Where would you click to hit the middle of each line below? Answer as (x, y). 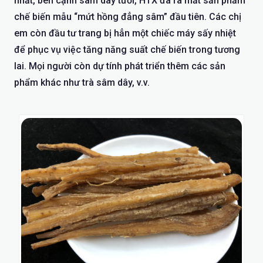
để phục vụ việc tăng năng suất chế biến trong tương (127, 49)
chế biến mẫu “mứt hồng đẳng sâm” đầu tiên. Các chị (128, 16)
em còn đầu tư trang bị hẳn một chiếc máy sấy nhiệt (125, 33)
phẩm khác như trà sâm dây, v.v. (82, 82)
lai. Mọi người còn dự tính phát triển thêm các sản (120, 66)
